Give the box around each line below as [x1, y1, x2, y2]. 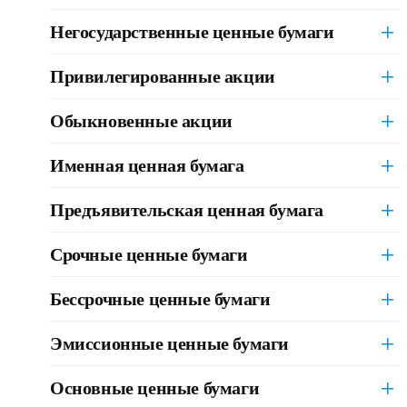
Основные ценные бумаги [50, 378, 260, 398]
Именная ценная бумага [50, 155, 244, 175]
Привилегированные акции [50, 66, 275, 86]
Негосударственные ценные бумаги [50, 22, 334, 42]
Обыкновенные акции [50, 111, 233, 131]
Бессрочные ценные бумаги [50, 289, 271, 309]
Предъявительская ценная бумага [50, 200, 323, 220]
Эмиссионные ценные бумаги [50, 333, 289, 353]
